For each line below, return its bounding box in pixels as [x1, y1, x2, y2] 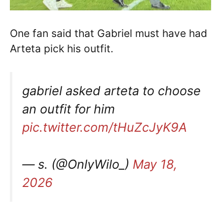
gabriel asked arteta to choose [22, 83, 201, 98]
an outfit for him [22, 101, 115, 116]
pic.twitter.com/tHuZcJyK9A [22, 119, 187, 135]
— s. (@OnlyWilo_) [22, 156, 133, 172]
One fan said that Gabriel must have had [10, 27, 207, 40]
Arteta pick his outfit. [10, 42, 113, 55]
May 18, [133, 156, 177, 172]
